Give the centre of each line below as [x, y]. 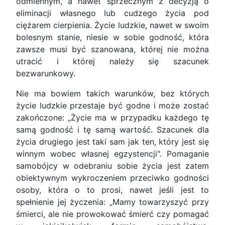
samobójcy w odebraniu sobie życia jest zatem [113, 166]
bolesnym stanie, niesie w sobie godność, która [113, 37]
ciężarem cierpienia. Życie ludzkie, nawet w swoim [113, 25]
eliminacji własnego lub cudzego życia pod [113, 13]
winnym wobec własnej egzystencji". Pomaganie [113, 154]
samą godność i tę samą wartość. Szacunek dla [113, 130]
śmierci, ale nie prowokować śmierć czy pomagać [113, 214]
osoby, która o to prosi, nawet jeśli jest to [113, 190]
